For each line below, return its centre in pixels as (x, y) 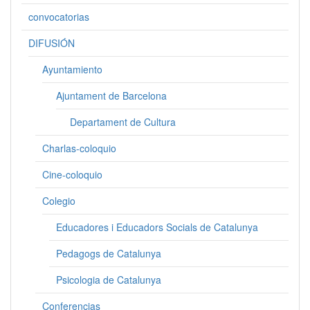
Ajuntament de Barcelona (111, 95)
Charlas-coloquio (79, 148)
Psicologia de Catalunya (109, 280)
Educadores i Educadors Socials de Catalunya (157, 227)
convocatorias (59, 17)
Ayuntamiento (72, 69)
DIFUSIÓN (52, 43)
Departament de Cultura (123, 122)
